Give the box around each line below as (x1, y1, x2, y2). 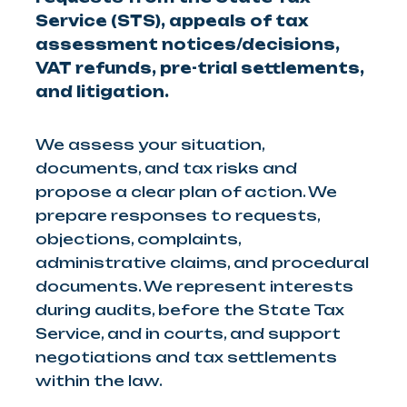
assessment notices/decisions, (35, 35, 340, 54)
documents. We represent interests (35, 276, 353, 295)
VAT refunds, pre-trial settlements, (35, 58, 364, 77)
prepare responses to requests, (35, 205, 320, 224)
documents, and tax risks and (35, 158, 297, 177)
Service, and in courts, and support (35, 323, 341, 342)
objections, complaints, (35, 229, 241, 248)
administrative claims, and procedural (35, 253, 369, 272)
